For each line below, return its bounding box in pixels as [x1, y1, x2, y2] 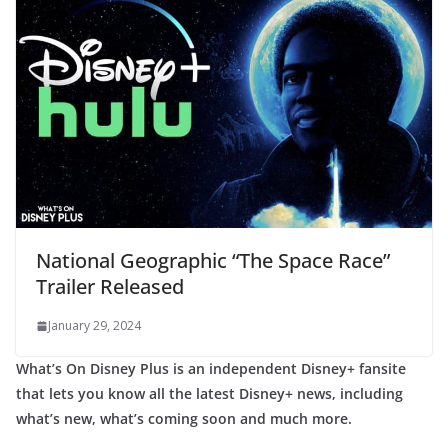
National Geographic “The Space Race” [36, 246, 390, 274]
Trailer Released [36, 272, 184, 300]
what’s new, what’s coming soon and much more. [16, 408, 352, 428]
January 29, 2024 [48, 316, 141, 334]
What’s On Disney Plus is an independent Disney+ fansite [16, 358, 406, 378]
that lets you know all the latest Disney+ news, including [16, 383, 403, 403]
